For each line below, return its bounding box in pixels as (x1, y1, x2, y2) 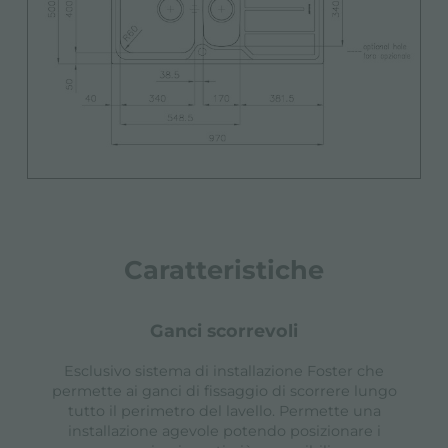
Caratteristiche (124, 254, 324, 286)
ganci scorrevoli (164, 320, 298, 342)
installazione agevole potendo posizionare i (67, 422, 381, 441)
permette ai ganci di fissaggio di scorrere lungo (51, 382, 397, 401)
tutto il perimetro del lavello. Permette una (67, 402, 381, 421)
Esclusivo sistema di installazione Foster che (64, 362, 384, 381)
